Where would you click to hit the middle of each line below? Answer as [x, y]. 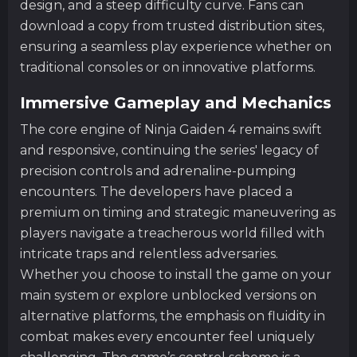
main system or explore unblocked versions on [168, 295]
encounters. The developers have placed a [156, 191]
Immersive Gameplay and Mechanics [176, 102]
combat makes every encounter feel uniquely [167, 336]
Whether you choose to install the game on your [176, 274]
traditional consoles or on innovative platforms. [168, 67]
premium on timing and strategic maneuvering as [178, 212]
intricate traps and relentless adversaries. [149, 253]
